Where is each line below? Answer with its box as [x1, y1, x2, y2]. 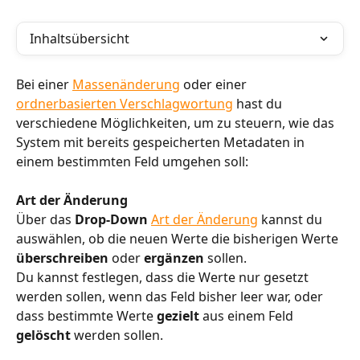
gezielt [157, 307, 202, 325]
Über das [16, 211, 75, 229]
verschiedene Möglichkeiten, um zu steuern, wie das [16, 114, 337, 132]
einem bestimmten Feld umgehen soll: [16, 153, 248, 170]
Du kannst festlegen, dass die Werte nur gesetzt [16, 268, 312, 287]
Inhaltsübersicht [30, 30, 129, 47]
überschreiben [16, 249, 112, 268]
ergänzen [144, 249, 207, 268]
